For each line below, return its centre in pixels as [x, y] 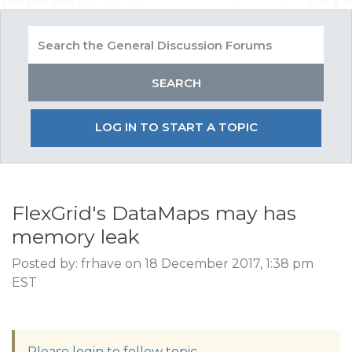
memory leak [76, 236]
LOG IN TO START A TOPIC [176, 127]
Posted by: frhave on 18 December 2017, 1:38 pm [163, 264]
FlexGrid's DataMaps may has [154, 213]
